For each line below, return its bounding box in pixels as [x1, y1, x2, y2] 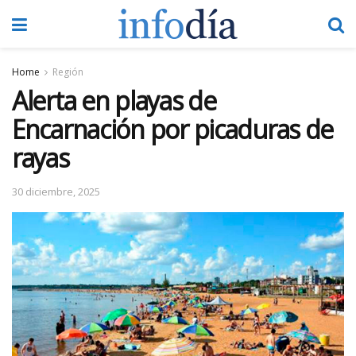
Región [52, 65, 83, 79]
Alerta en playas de [12, 83, 216, 118]
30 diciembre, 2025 [12, 184, 100, 199]
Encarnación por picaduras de [12, 112, 334, 146]
